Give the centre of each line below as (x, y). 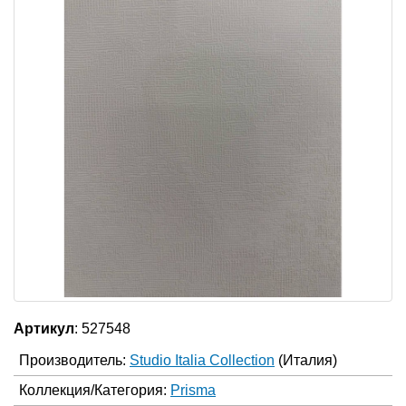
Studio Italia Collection (202, 360)
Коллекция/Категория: (95, 390)
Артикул (44, 329)
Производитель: (74, 360)
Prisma (193, 390)
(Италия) (308, 360)
